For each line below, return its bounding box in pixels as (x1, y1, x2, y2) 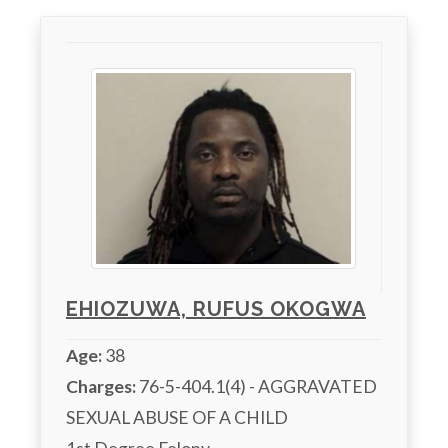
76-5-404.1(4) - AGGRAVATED (136, 375, 377, 397)
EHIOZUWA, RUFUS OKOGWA (66, 296, 366, 321)
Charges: (66, 375, 136, 397)
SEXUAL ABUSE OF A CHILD (66, 406, 288, 428)
